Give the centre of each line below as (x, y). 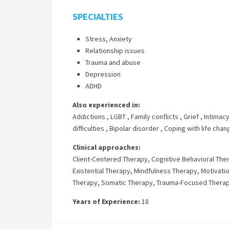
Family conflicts (155, 117)
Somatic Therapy (127, 182)
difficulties (88, 128)
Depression (103, 74)
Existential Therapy (101, 171)
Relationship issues (115, 51)
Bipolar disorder (134, 128)
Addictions (89, 117)
